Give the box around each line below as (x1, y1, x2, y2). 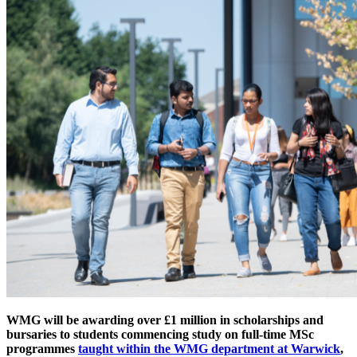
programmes (6, 341, 78, 355)
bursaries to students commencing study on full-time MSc (6, 327, 314, 341)
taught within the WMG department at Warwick (78, 341, 340, 355)
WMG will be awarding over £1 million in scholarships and (6, 312, 324, 327)
